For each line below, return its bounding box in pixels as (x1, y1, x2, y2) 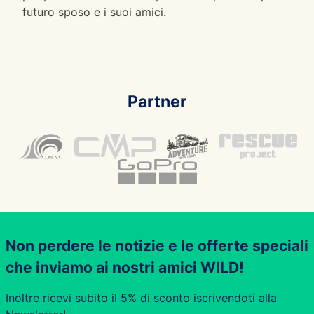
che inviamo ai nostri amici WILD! (6, 258, 244, 276)
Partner (128, 90, 186, 111)
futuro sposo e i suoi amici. (22, 4, 166, 19)
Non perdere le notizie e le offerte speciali (6, 236, 308, 254)
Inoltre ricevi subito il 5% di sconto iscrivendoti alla (6, 290, 277, 305)
